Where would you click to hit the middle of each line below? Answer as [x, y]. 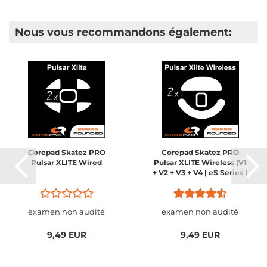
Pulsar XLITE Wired [66, 162]
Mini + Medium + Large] [200, 183]
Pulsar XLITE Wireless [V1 [200, 162]
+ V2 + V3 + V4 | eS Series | [200, 173]
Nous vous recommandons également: [123, 32]
